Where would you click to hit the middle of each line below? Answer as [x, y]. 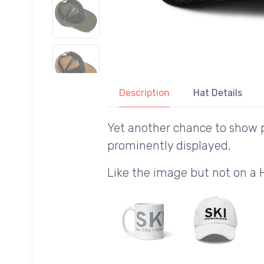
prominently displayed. [169, 146]
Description [144, 93]
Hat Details [218, 93]
